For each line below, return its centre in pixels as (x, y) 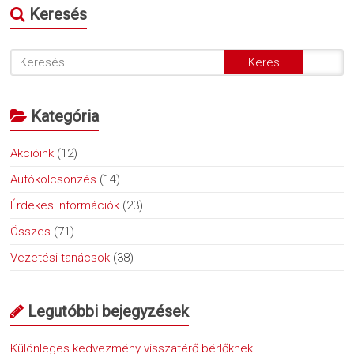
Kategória (65, 116)
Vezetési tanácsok (60, 257)
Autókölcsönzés (54, 179)
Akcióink (32, 153)
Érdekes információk (65, 205)
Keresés (58, 14)
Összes (31, 231)
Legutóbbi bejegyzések (109, 311)
